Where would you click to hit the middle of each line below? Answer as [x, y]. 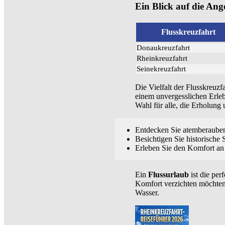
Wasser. [147, 193]
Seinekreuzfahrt [161, 69]
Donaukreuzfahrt [163, 48]
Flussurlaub [168, 175]
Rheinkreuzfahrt [162, 59]
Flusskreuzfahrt [188, 32]
